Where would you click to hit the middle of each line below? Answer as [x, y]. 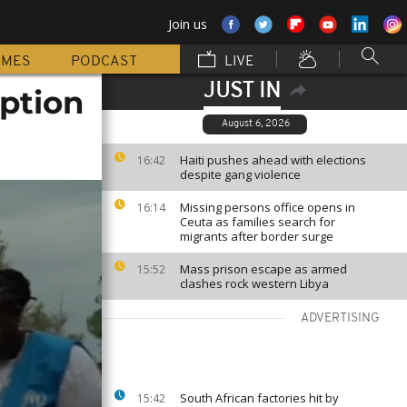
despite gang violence [240, 174]
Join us [188, 24]
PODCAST [104, 62]
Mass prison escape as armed [263, 269]
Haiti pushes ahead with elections [273, 160]
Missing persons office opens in [268, 207]
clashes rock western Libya [254, 283]
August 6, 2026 [256, 124]
